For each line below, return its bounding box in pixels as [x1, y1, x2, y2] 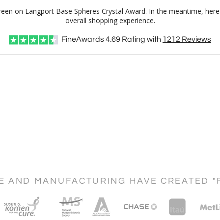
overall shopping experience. [65, 16, 155, 25]
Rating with [120, 35, 163, 43]
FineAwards [61, 35, 104, 43]
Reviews [180, 35, 211, 43]
